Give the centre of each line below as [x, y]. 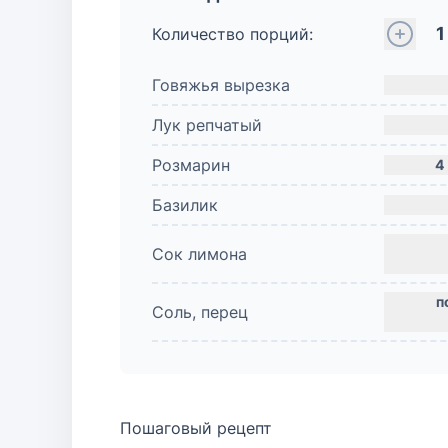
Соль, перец [200, 312]
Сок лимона [199, 254]
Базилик [185, 205]
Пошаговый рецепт [196, 428]
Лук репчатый [207, 125]
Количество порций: [232, 34]
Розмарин [191, 165]
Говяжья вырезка [221, 85]
